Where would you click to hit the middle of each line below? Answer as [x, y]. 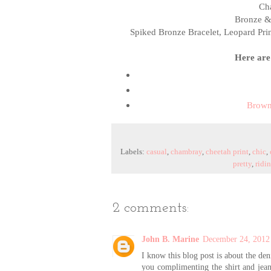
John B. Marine [170, 240]
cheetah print [227, 152]
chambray [186, 152]
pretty [242, 164]
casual [157, 152]
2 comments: [151, 208]
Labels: [133, 152]
